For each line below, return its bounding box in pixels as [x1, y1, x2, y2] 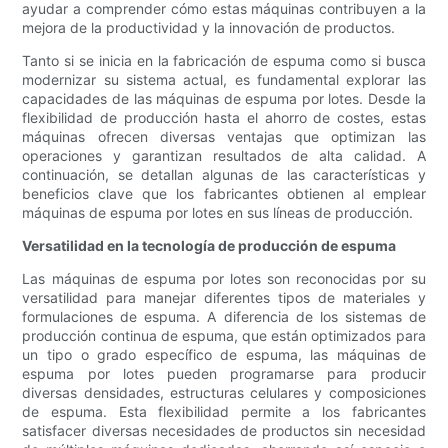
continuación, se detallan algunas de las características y [22, 166, 426, 184]
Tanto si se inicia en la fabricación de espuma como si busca [22, 52, 426, 70]
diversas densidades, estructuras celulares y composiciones [22, 384, 426, 402]
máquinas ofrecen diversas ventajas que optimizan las [22, 128, 426, 146]
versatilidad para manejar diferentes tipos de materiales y [22, 289, 426, 307]
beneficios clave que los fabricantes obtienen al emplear [22, 185, 426, 203]
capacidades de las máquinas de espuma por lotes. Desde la [22, 90, 426, 108]
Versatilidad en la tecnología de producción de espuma [22, 237, 397, 255]
